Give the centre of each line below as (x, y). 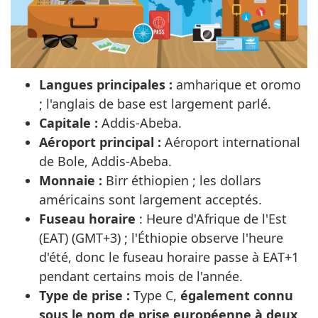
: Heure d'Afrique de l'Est (211, 219)
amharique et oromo (237, 85)
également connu (237, 296)
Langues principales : (106, 85)
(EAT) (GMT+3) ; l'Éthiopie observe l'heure (161, 238)
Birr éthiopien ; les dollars (182, 181)
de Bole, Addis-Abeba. (105, 161)
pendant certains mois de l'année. (141, 276)
